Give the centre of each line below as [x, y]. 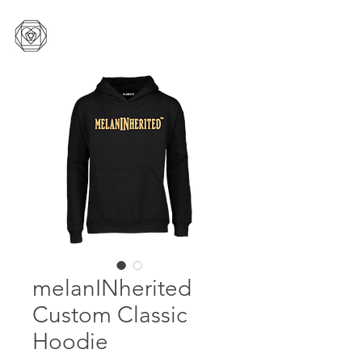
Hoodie [70, 341]
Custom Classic [109, 315]
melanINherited [112, 288]
